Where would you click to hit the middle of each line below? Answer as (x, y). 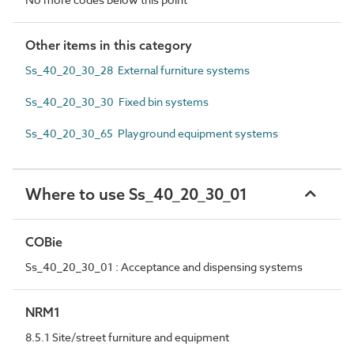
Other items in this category (109, 45)
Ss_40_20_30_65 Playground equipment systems (152, 133)
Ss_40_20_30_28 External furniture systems (137, 70)
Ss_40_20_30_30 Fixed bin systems (117, 101)
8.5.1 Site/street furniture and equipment (127, 337)
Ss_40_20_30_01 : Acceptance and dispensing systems (164, 266)
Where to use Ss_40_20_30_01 (136, 194)
